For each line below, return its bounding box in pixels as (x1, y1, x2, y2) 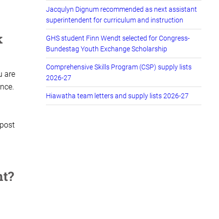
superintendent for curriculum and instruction (46, 16, 183, 24)
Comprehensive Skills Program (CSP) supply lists (46, 63, 192, 71)
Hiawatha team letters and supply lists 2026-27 (46, 91, 189, 100)
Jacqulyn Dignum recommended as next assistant (46, 5, 197, 13)
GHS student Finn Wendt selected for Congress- (46, 34, 190, 42)
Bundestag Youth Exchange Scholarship (46, 44, 167, 53)
